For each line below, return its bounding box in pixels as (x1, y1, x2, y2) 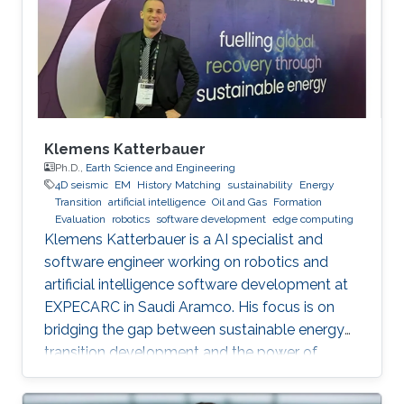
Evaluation (55, 212, 106, 225)
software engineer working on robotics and (44, 252, 328, 271)
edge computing (272, 212, 353, 225)
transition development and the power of (44, 343, 317, 361)
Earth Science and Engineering (86, 161, 235, 174)
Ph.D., (55, 161, 86, 174)
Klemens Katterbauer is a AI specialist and (44, 230, 323, 248)
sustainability (227, 178, 293, 191)
